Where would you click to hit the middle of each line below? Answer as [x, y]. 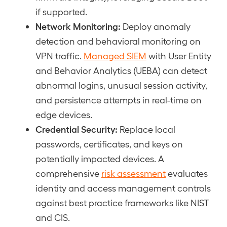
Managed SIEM [115, 55]
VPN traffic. [60, 55]
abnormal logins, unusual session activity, [121, 85]
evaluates [187, 173]
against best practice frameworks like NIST [122, 202]
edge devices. [64, 114]
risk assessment [134, 173]
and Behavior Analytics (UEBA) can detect [121, 70]
